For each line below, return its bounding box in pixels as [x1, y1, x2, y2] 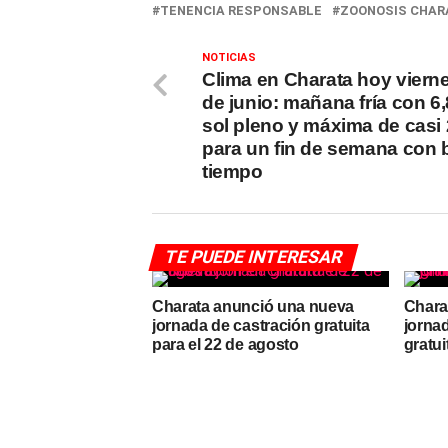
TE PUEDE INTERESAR [162, 247, 345, 267]
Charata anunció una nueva [152, 298, 354, 315]
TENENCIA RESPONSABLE [160, 3, 322, 18]
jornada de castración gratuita [152, 317, 370, 334]
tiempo [202, 161, 263, 182]
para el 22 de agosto [152, 336, 299, 353]
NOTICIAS [202, 51, 256, 64]
